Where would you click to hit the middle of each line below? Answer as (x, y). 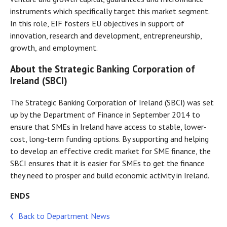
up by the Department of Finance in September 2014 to (105, 114)
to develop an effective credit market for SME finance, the (110, 151)
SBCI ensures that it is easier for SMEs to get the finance (107, 163)
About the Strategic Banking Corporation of (103, 69)
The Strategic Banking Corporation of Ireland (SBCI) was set (112, 102)
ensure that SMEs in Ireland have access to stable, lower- (108, 126)
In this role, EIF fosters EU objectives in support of (97, 24)
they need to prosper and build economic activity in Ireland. (110, 175)
